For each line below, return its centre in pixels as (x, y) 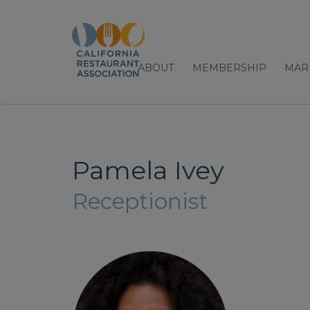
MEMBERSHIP (229, 67)
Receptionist (140, 202)
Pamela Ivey (148, 170)
